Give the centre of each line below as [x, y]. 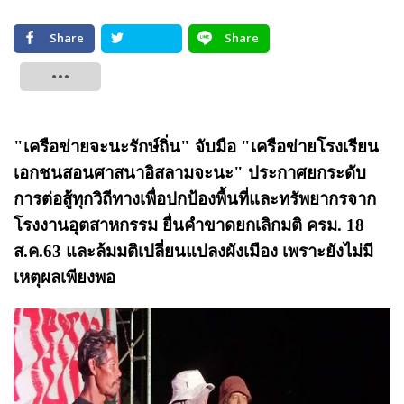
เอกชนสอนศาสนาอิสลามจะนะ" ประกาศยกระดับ [190, 173]
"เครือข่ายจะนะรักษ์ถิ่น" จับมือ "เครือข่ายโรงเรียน [196, 147]
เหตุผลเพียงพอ [67, 277]
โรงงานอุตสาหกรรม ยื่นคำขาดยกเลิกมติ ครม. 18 [189, 225]
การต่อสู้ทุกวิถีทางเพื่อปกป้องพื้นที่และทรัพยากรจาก [195, 199]
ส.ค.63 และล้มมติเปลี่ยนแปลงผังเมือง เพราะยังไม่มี [193, 251]
